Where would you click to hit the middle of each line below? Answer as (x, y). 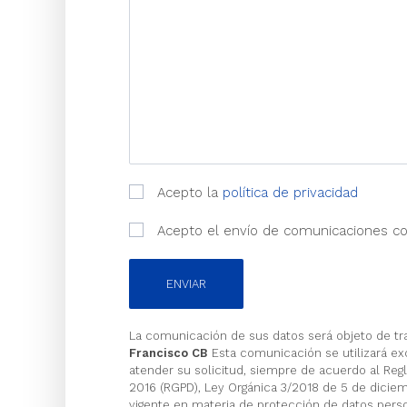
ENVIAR (186, 284)
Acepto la (188, 193)
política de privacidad (290, 193)
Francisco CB (169, 353)
